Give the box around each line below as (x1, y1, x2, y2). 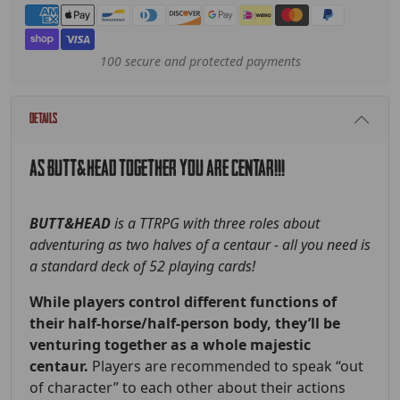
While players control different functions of (29, 292, 337, 312)
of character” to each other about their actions (29, 378, 346, 398)
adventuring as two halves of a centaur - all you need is (29, 235, 371, 255)
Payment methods (24, 3, 148, 22)
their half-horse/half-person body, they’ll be (29, 313, 340, 334)
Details (29, 112, 57, 127)
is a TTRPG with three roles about (114, 213, 320, 234)
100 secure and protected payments (99, 53, 301, 71)
